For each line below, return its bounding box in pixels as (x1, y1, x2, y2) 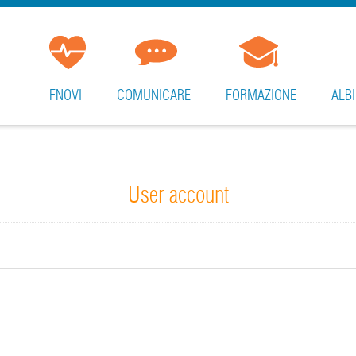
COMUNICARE (117, 86, 191, 104)
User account (127, 180, 229, 209)
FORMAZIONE (226, 86, 296, 104)
